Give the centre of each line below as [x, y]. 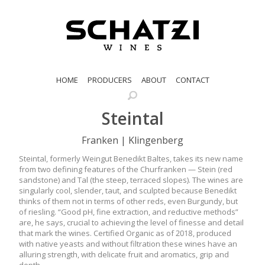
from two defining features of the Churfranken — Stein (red [126, 169]
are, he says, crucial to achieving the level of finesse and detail [131, 222]
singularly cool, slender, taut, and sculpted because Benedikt [128, 190]
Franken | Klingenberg [132, 140]
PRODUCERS [109, 80]
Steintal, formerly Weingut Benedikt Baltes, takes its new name [131, 158]
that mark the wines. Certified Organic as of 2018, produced [125, 233]
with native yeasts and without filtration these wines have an [128, 243]
